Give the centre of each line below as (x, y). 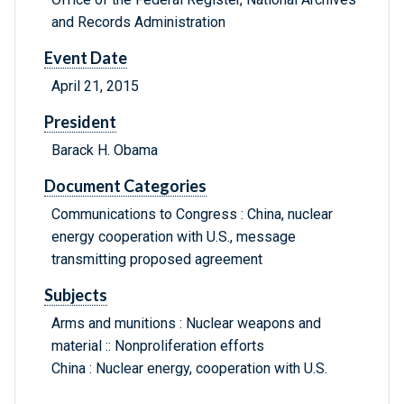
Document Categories (125, 186)
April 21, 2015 (95, 87)
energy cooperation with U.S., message (174, 237)
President (80, 122)
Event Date (86, 58)
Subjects (76, 295)
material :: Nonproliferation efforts (158, 346)
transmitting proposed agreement (157, 260)
